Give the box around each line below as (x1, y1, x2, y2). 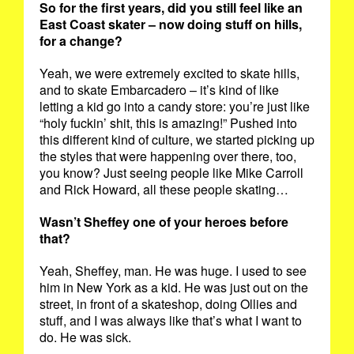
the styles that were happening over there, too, (40, 147, 296, 166)
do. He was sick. (40, 328, 134, 347)
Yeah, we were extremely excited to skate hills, (40, 64, 299, 83)
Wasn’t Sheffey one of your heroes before (40, 213, 288, 232)
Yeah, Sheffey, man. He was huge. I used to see (40, 262, 307, 281)
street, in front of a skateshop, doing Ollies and (40, 295, 297, 314)
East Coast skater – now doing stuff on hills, (40, 15, 302, 34)
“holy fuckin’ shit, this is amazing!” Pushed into (40, 114, 297, 133)
